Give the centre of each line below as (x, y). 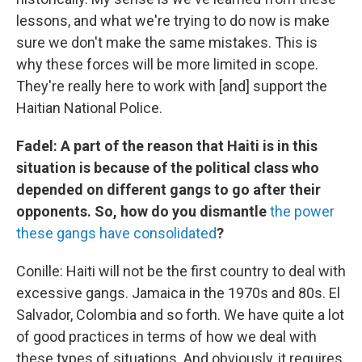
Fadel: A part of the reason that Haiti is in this (167, 146)
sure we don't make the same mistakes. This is (167, 42)
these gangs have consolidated (116, 233)
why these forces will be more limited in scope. (167, 64)
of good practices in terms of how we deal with (166, 337)
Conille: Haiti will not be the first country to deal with (181, 271)
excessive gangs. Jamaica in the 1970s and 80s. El (178, 293)
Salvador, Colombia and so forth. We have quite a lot (180, 315)
